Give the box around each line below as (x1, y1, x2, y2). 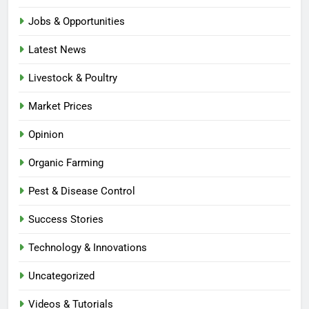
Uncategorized (28, 270, 94, 283)
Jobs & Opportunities (28, 15, 125, 28)
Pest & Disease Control (28, 185, 135, 198)
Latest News (28, 43, 86, 57)
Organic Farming (28, 157, 103, 170)
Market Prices (28, 100, 92, 113)
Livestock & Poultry (28, 72, 117, 85)
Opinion (28, 128, 63, 141)
